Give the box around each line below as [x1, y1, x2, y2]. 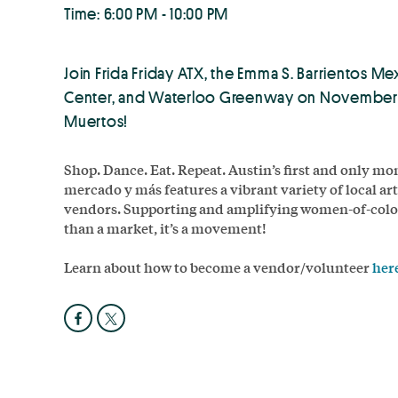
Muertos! [64, 109, 128, 131]
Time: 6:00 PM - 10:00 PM [64, 2, 228, 24]
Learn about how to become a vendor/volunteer [64, 256, 372, 277]
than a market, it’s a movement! [64, 217, 267, 238]
